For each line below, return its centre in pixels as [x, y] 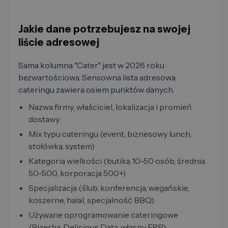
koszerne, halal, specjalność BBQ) [91, 200]
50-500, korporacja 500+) [77, 173]
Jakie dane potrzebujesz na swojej [104, 29]
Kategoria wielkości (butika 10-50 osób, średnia [117, 161]
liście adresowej [59, 42]
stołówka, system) [62, 146]
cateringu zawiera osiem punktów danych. [96, 90]
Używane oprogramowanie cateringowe [103, 215]
